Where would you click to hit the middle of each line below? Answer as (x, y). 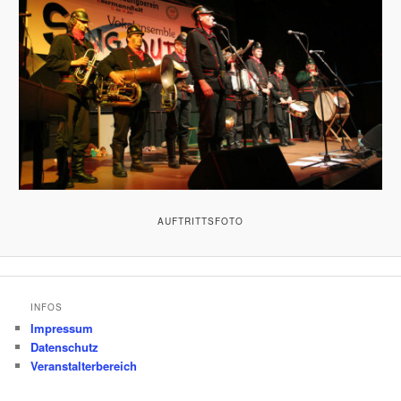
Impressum (62, 328)
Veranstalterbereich (84, 365)
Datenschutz (65, 346)
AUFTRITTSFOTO (200, 221)
